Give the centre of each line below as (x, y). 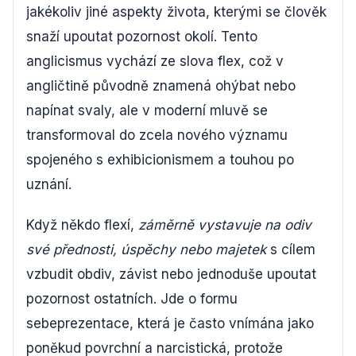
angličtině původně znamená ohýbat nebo (161, 85)
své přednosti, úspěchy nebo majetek (146, 249)
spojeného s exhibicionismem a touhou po (160, 159)
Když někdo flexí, (82, 224)
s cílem (291, 249)
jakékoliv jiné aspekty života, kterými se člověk (176, 12)
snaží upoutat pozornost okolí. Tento (142, 36)
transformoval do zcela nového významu (157, 135)
